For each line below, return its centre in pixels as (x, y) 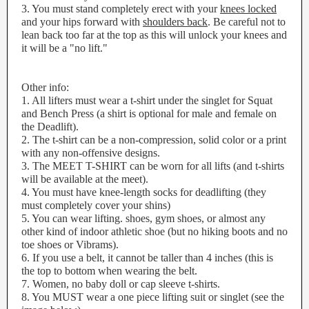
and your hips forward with (82, 22)
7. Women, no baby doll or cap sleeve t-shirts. (121, 284)
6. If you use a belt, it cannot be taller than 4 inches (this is (147, 258)
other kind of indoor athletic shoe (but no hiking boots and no (154, 231)
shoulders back (175, 22)
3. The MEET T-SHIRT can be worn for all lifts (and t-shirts (153, 166)
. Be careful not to (247, 22)
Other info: (45, 87)
